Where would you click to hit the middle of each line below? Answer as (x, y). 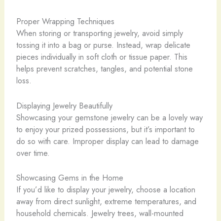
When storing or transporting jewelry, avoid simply (99, 33)
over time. (33, 153)
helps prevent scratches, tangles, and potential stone (104, 69)
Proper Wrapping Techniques (65, 21)
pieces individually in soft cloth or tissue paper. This (102, 57)
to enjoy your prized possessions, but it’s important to (105, 129)
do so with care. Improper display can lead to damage (107, 141)
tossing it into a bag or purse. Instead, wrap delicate (103, 45)
